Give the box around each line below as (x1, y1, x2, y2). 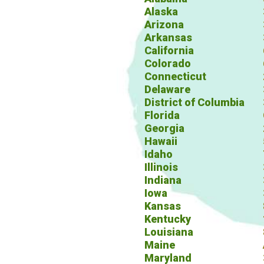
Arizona (144, 18, 184, 31)
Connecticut (144, 70, 206, 82)
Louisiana (144, 226, 193, 238)
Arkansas (144, 31, 192, 44)
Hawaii (144, 135, 177, 147)
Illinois (144, 161, 178, 173)
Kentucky (144, 213, 191, 225)
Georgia (144, 122, 184, 134)
